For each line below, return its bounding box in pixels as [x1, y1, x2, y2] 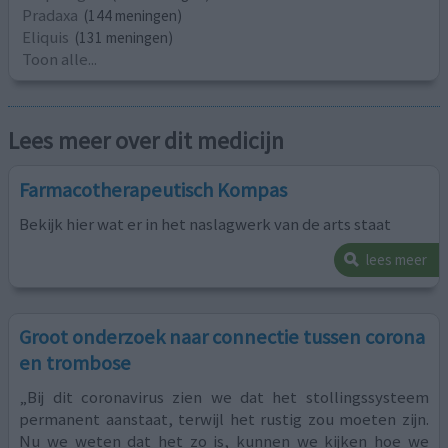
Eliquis [22, 25, 70, 48]
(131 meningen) [75, 27, 174, 47]
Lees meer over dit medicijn [8, 126, 285, 156]
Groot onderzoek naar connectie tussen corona [19, 324, 426, 351]
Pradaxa [22, 3, 79, 26]
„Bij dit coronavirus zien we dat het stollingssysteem [19, 386, 429, 409]
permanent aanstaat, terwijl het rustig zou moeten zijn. [19, 408, 429, 431]
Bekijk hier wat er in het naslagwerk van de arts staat [19, 212, 392, 235]
